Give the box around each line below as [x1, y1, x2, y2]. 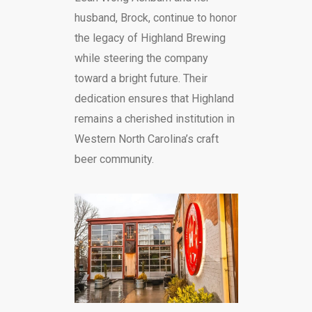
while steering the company [74, 52, 208, 65]
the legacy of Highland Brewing [74, 31, 226, 45]
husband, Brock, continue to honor [74, 11, 237, 25]
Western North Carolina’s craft [74, 132, 219, 146]
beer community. [74, 153, 154, 166]
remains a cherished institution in [74, 112, 235, 126]
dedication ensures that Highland [74, 92, 234, 106]
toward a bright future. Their [74, 72, 208, 86]
